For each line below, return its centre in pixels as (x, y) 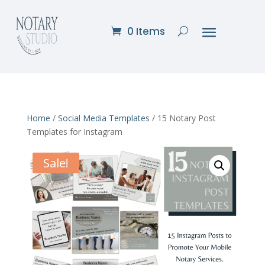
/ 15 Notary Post (182, 118)
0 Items (146, 31)
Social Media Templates (104, 118)
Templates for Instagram (74, 132)
